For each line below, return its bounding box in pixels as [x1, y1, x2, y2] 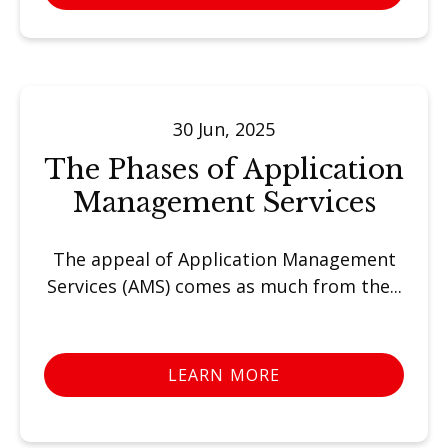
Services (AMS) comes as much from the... [46, 273, 402, 298]
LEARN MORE [167, 363, 281, 386]
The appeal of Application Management [52, 246, 396, 271]
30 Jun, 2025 [173, 116, 275, 141]
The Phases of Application [44, 152, 404, 186]
